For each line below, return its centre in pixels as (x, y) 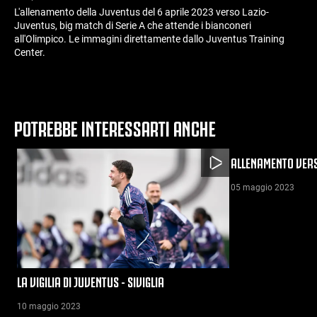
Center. (30, 52)
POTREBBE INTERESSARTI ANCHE (115, 127)
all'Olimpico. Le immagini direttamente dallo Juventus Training (149, 39)
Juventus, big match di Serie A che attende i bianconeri (133, 25)
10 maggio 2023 (49, 306)
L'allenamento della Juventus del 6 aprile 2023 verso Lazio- (142, 12)
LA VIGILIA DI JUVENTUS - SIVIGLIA (92, 281)
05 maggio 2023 (263, 188)
